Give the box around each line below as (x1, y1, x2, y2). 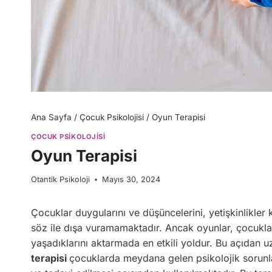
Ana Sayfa (31, 112, 72, 122)
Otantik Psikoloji (31, 174, 90, 184)
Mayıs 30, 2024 (102, 174, 160, 184)
